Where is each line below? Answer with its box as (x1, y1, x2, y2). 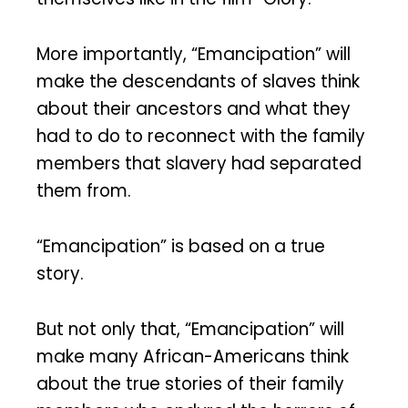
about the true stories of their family (36, 371, 344, 396)
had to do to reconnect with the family (36, 123, 365, 148)
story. (36, 260, 84, 286)
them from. (36, 178, 131, 203)
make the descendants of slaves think (36, 68, 360, 94)
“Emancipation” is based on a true (36, 233, 325, 259)
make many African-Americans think (36, 343, 349, 369)
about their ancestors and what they (36, 96, 351, 121)
